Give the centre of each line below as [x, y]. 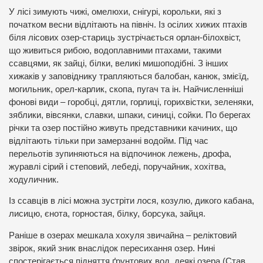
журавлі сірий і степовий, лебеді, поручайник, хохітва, [117, 166]
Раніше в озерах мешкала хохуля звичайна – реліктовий [123, 235]
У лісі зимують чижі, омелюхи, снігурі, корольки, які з [115, 11]
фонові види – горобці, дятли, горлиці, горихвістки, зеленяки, [131, 102]
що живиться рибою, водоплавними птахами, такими [115, 50]
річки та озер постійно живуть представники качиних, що [123, 128]
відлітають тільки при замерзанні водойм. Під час [109, 141]
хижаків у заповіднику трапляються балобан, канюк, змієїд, [129, 76]
